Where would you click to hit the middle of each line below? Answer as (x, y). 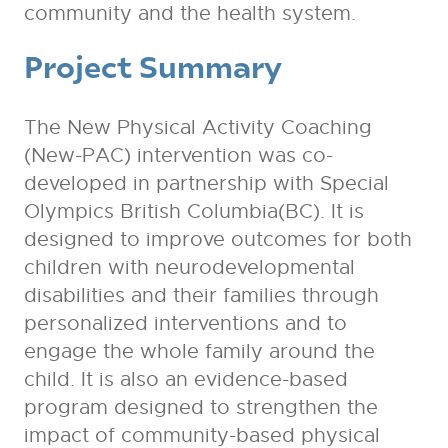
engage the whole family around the (199, 351)
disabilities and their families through (201, 295)
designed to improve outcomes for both (217, 239)
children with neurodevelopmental (189, 267)
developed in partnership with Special (206, 183)
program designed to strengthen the (200, 407)
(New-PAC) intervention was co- (178, 155)
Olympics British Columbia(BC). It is (193, 211)
